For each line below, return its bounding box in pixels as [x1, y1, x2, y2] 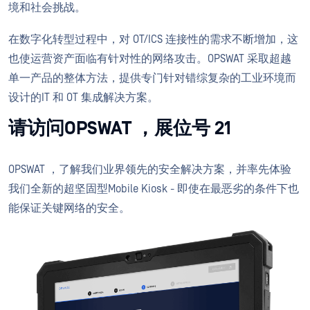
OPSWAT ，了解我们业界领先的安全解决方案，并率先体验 [8, 163, 291, 176]
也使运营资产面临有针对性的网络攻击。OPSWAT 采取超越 [8, 52, 291, 65]
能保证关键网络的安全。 [8, 201, 130, 215]
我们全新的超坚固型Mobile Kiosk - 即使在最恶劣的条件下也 [8, 182, 299, 195]
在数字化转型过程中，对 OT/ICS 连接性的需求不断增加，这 [8, 33, 298, 46]
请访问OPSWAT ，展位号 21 [8, 117, 231, 139]
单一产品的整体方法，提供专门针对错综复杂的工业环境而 [8, 71, 296, 84]
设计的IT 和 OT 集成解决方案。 [8, 91, 158, 104]
